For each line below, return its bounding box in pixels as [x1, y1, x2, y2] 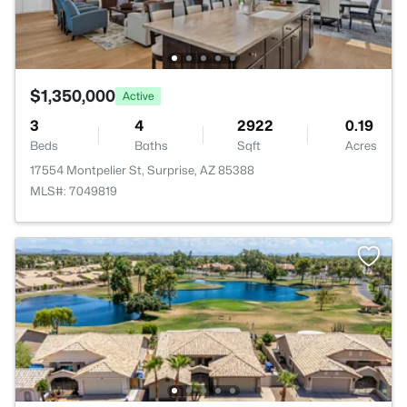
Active [123, 88, 154, 103]
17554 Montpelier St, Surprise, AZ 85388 [30, 163, 254, 177]
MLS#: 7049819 [30, 184, 117, 198]
